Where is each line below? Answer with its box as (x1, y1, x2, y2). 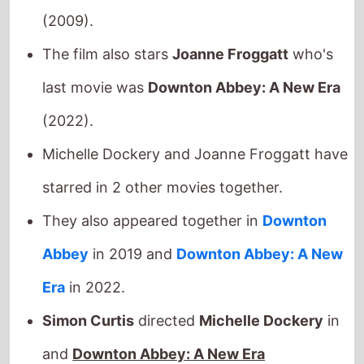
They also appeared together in (42, 170, 263, 188)
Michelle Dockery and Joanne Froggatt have (42, 103, 349, 121)
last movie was (42, 37, 149, 54)
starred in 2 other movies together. (42, 136, 284, 154)
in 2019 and (89, 203, 177, 221)
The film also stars (42, 3, 173, 21)
